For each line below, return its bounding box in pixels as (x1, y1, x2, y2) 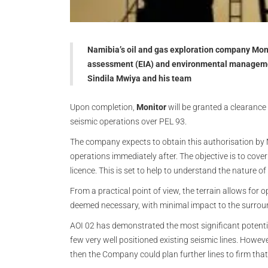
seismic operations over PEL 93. (70, 117, 187, 126)
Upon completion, (70, 102, 136, 112)
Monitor (136, 102, 166, 112)
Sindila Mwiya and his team (87, 74, 191, 83)
